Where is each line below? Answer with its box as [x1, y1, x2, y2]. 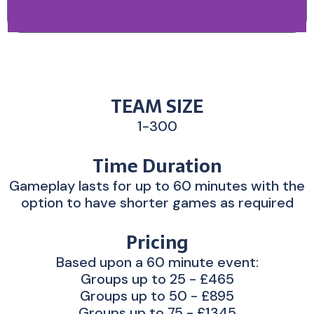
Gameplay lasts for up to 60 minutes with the [9, 176, 305, 195]
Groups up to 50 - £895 [80, 286, 234, 305]
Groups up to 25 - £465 [80, 269, 234, 288]
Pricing [125, 227, 189, 257]
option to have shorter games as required [20, 193, 294, 212]
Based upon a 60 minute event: [55, 252, 259, 271]
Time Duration [93, 151, 221, 181]
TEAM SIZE [111, 91, 203, 121]
